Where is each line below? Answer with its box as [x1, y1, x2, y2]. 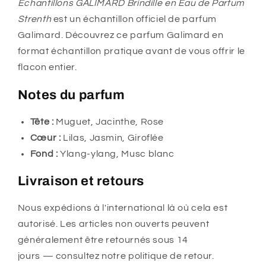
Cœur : [30, 132, 61, 142]
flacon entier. [17, 62, 77, 72]
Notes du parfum [17, 87, 125, 102]
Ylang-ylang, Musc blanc [58, 148, 175, 159]
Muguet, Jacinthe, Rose [53, 116, 164, 126]
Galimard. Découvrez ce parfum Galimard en [17, 30, 224, 40]
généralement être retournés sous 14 [17, 235, 188, 245]
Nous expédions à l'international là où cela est [17, 203, 228, 213]
